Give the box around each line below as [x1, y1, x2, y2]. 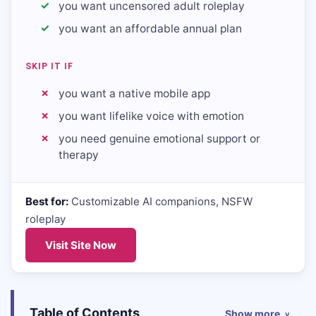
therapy [59, 148, 99, 162]
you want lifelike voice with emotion [59, 109, 244, 123]
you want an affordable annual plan [59, 22, 242, 35]
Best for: [25, 195, 68, 208]
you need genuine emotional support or [59, 132, 260, 145]
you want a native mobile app [59, 87, 210, 100]
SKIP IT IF [25, 61, 73, 71]
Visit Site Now [45, 238, 116, 252]
